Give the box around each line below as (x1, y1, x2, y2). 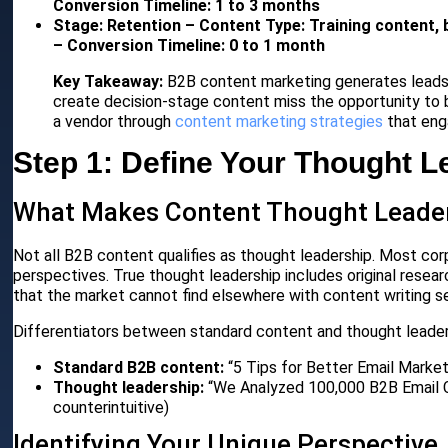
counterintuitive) (53, 398, 170, 418)
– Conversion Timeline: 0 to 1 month (53, 36, 326, 56)
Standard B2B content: (53, 358, 225, 378)
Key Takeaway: (53, 72, 164, 92)
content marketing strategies (175, 112, 384, 132)
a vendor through (53, 112, 176, 132)
